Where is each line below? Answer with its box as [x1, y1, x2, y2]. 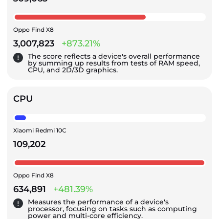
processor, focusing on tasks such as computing [28, 204, 197, 213]
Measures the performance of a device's [28, 197, 169, 206]
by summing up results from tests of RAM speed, [28, 58, 200, 67]
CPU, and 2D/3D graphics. [28, 65, 118, 74]
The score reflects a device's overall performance [28, 51, 200, 61]
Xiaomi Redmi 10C [13, 126, 66, 134]
